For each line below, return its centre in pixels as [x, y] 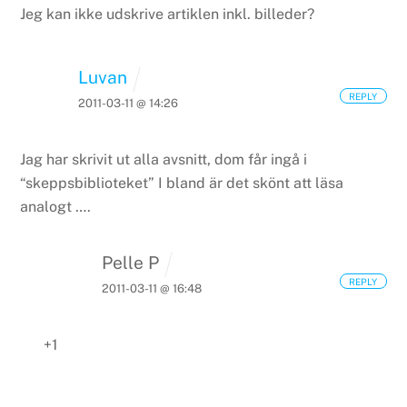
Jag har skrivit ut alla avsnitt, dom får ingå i [164, 159]
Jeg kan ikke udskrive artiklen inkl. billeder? [168, 15]
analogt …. [56, 206]
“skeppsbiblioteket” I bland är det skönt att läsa [182, 183]
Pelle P [130, 263]
